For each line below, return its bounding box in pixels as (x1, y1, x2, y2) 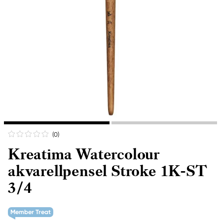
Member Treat (10, 208, 51, 216)
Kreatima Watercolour (8, 145, 160, 164)
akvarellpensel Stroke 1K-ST (8, 161, 207, 181)
